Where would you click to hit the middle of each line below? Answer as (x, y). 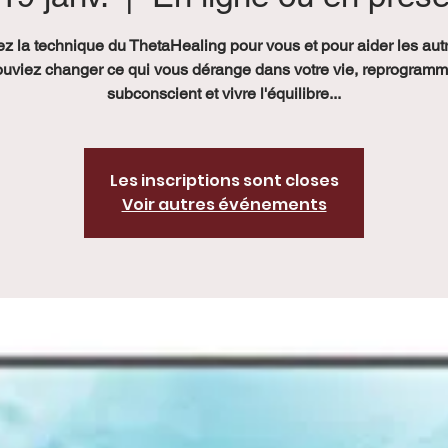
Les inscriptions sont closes (224, 180)
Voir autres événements (224, 204)
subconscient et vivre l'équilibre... (224, 93)
